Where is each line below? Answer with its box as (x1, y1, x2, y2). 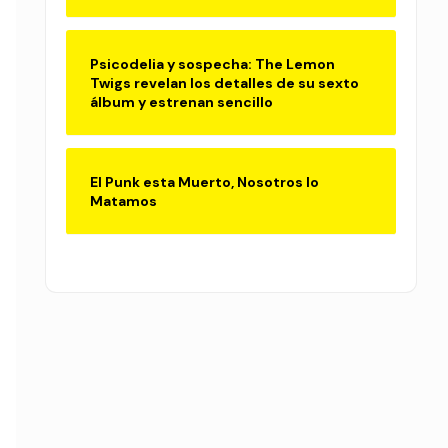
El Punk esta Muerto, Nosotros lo (90, 172, 319, 191)
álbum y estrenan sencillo (90, 92, 273, 111)
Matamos (90, 191, 157, 210)
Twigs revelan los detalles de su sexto (90, 73, 359, 92)
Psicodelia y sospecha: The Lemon (90, 54, 335, 73)
